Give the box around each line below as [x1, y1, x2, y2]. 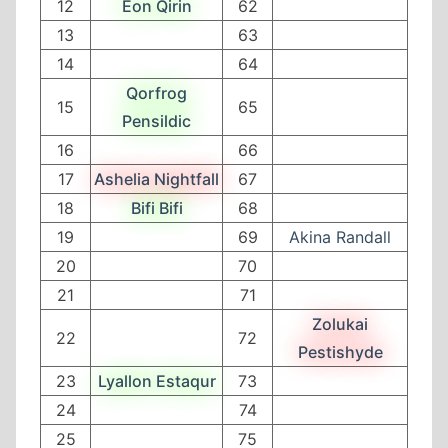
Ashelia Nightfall [94, 168, 219, 189]
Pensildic [122, 110, 191, 131]
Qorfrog [126, 82, 187, 103]
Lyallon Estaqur [97, 370, 216, 391]
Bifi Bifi [130, 197, 183, 218]
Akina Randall [289, 226, 391, 247]
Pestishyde [297, 341, 383, 362]
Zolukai [312, 313, 368, 334]
